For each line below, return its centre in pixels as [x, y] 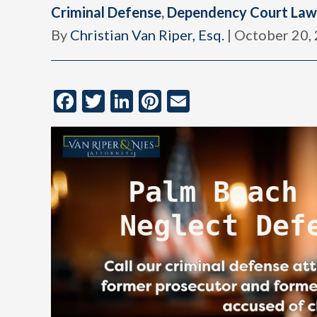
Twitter [142, 100]
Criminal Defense [106, 12]
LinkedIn [175, 100]
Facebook [123, 100]
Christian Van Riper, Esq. [147, 35]
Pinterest [206, 100]
